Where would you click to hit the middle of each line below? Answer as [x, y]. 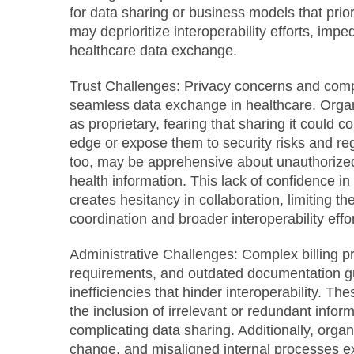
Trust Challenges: [124, 86]
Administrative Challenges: [153, 254]
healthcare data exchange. [153, 50]
